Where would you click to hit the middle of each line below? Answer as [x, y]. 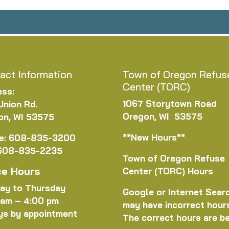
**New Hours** [154, 138]
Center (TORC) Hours [168, 171]
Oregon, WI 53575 [163, 117]
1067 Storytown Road [169, 104]
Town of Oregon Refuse [174, 158]
